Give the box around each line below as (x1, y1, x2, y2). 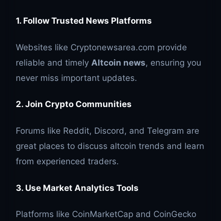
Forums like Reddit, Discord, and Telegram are (16, 126, 199, 136)
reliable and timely (16, 57, 91, 68)
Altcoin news (91, 57, 146, 68)
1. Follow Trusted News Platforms (16, 16, 152, 26)
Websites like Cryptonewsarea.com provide (16, 42, 187, 52)
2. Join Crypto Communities (16, 99, 132, 110)
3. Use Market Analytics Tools (16, 183, 139, 193)
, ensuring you (146, 57, 201, 68)
